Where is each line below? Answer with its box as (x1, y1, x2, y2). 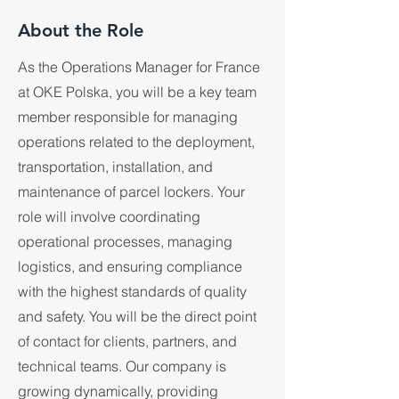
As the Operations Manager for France (18, 58, 260, 76)
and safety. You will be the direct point (18, 307, 256, 325)
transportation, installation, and (18, 158, 213, 175)
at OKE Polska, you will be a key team (18, 83, 256, 101)
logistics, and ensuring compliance (18, 257, 242, 275)
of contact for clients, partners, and (18, 332, 237, 350)
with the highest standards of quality (18, 282, 247, 300)
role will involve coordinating (18, 208, 200, 225)
